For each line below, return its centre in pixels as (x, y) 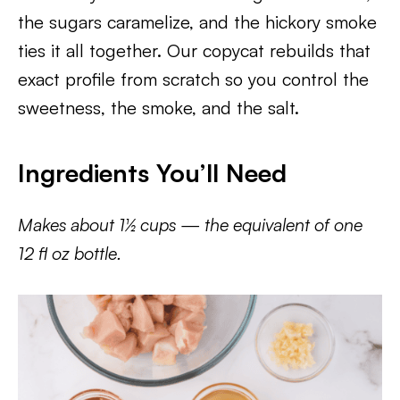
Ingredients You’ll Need (152, 173)
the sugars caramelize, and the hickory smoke (197, 22)
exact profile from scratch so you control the (193, 79)
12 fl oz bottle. (70, 253)
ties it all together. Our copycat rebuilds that (194, 50)
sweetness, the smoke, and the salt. (158, 108)
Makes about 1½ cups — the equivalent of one (190, 225)
